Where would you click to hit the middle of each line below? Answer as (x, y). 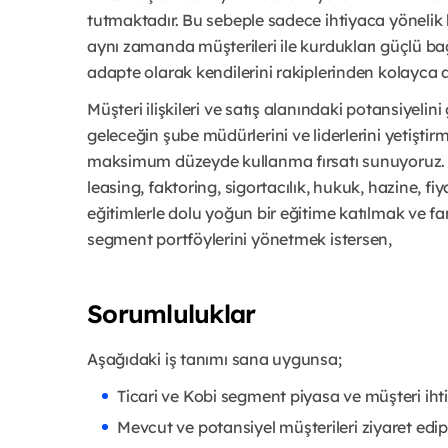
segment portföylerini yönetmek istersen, (239, 238)
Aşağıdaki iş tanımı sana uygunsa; (214, 358)
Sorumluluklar (171, 313)
